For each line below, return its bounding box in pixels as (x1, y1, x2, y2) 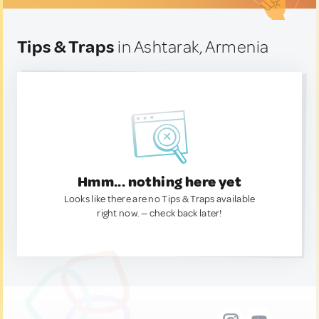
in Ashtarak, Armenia (114, 36, 269, 58)
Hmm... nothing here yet (77, 173, 242, 191)
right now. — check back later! (97, 207, 222, 219)
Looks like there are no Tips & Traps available (63, 193, 256, 205)
